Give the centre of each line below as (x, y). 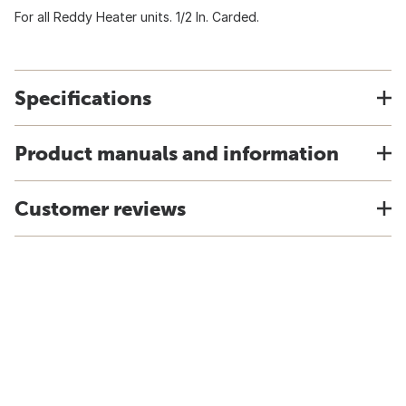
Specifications (83, 98)
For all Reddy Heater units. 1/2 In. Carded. (137, 17)
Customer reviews (100, 208)
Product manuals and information (177, 153)
